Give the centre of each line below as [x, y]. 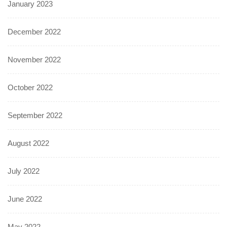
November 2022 [34, 59]
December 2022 [34, 31]
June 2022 [25, 199]
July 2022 [24, 171]
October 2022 [30, 87]
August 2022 [28, 143]
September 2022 [35, 115]
